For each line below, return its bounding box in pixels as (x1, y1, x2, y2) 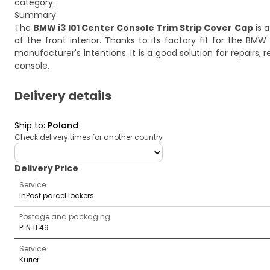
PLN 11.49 (19, 222, 49, 233)
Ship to (14, 119, 43, 131)
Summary (14, 9, 56, 21)
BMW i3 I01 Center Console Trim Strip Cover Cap (33, 22, 253, 34)
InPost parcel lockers (19, 190, 94, 201)
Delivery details (14, 87, 111, 104)
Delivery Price (14, 162, 78, 174)
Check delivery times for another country (14, 132, 163, 142)
